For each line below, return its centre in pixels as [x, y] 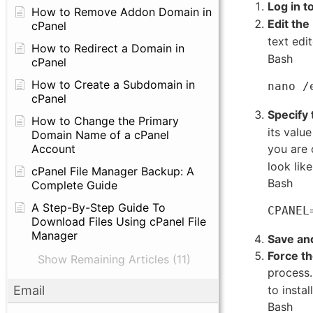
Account [53, 149]
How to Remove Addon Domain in [122, 12]
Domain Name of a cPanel [100, 135]
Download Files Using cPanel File [119, 221]
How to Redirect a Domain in [108, 48]
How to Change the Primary [105, 121]
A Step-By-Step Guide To [99, 208]
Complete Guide [74, 185]
